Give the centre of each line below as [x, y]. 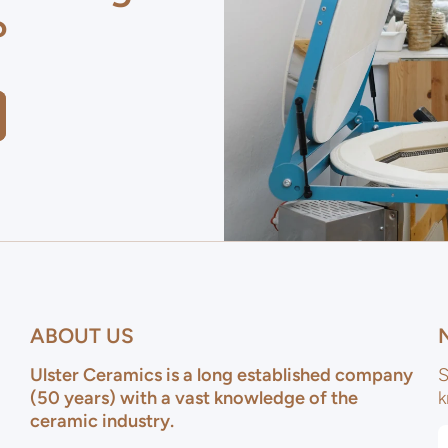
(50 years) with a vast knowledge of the [194, 398]
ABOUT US [82, 336]
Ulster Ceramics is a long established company [221, 375]
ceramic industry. [104, 421]
